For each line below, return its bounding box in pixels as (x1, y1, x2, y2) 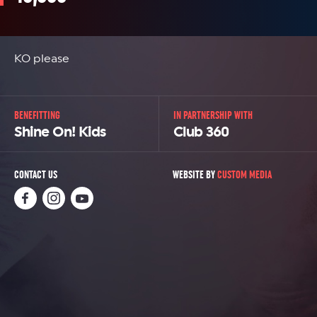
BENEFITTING (14, 108, 60, 122)
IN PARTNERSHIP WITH (173, 108, 253, 122)
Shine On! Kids (14, 123, 105, 140)
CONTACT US (14, 168, 57, 181)
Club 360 (173, 123, 229, 140)
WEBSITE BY (173, 168, 217, 181)
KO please (14, 52, 69, 65)
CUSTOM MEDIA (217, 168, 272, 181)
